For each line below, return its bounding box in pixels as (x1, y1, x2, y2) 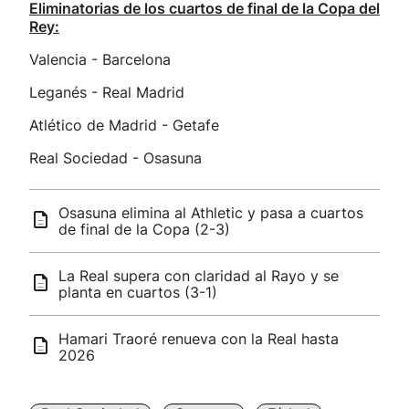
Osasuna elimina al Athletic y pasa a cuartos (58, 204, 363, 222)
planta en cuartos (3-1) (58, 283, 217, 301)
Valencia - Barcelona (29, 50, 171, 68)
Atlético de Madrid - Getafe (29, 116, 219, 134)
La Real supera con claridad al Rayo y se (58, 267, 339, 285)
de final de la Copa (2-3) (58, 220, 230, 238)
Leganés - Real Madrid (29, 83, 184, 101)
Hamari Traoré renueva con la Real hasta (58, 330, 339, 348)
